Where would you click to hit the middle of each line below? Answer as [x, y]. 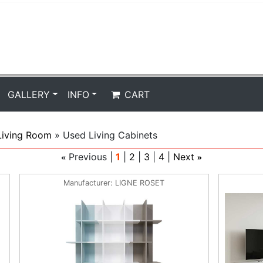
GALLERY [29, 94]
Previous [88, 157]
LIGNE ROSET [140, 183]
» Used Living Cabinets [106, 135]
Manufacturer [87, 183]
